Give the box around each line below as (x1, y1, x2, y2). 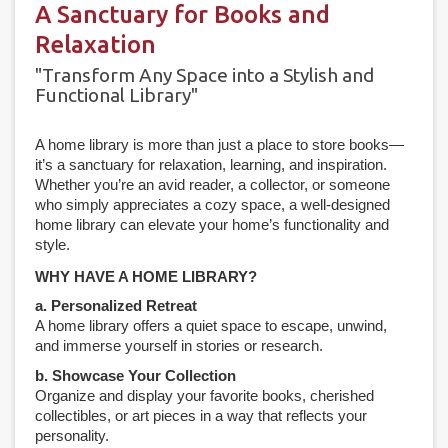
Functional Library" (35, 83, 198, 106)
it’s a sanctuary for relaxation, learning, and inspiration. (35, 155, 387, 173)
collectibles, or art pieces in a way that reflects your (35, 406, 367, 424)
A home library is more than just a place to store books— (35, 135, 404, 153)
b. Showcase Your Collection (35, 366, 236, 384)
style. (35, 235, 70, 253)
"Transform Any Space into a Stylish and (35, 63, 374, 86)
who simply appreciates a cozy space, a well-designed (35, 195, 390, 213)
